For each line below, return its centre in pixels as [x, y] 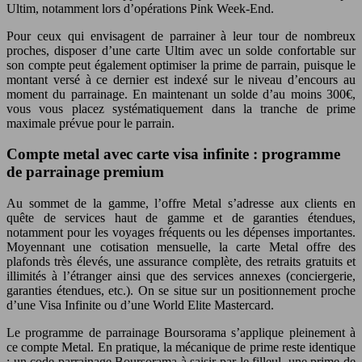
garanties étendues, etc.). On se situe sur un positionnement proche [181, 291]
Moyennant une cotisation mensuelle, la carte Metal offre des [181, 247]
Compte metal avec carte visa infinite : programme [173, 154]
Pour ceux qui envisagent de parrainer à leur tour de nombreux [181, 36]
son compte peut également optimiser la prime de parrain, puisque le [181, 65]
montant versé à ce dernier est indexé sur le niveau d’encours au [181, 79]
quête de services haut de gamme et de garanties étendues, [181, 218]
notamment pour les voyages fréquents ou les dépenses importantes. [181, 233]
